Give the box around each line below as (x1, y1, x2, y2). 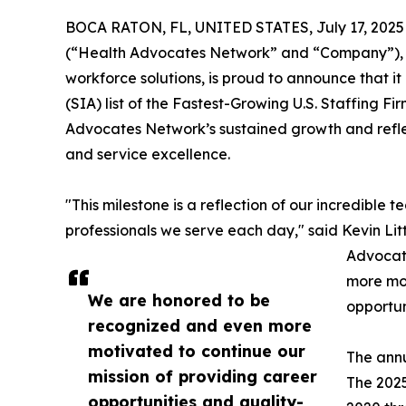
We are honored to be (88, 289, 270, 310)
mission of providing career (88, 365, 317, 386)
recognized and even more (88, 314, 312, 335)
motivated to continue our (88, 340, 305, 361)
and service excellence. (65, 144, 230, 163)
